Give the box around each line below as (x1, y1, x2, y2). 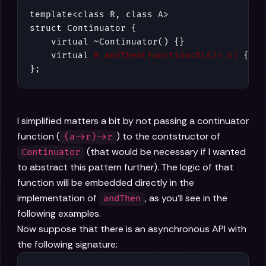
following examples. (17, 207, 101, 220)
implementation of (17, 192, 99, 205)
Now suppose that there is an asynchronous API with (17, 223, 246, 236)
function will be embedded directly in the (17, 176, 194, 189)
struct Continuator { (30, 23, 137, 34)
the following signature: (17, 238, 118, 251)
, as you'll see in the (145, 192, 228, 205)
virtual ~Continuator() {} (30, 37, 185, 47)
